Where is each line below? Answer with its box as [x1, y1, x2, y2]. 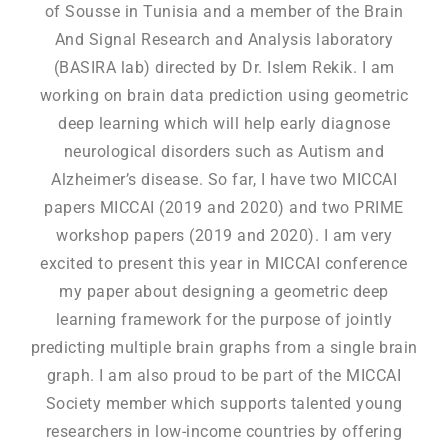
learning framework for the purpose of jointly [55, 310, 393, 330]
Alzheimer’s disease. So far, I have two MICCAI [51, 170, 397, 190]
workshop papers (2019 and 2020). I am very [56, 226, 392, 246]
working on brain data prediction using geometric [39, 86, 409, 106]
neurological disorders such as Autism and [63, 142, 385, 162]
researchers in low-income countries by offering [45, 422, 403, 442]
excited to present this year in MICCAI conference [40, 254, 408, 274]
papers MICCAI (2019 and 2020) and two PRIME [44, 198, 404, 218]
